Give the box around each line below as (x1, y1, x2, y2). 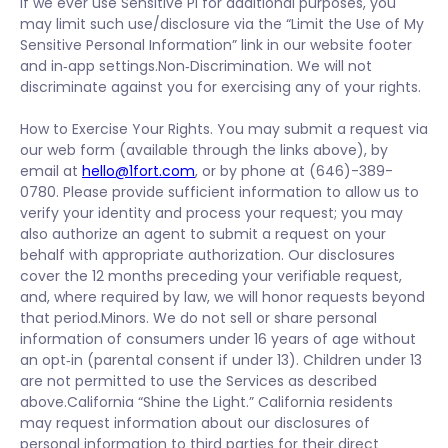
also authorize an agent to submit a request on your (20, 224, 386, 244)
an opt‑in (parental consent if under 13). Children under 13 (20, 350, 422, 370)
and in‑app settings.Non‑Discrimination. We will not (20, 56, 372, 76)
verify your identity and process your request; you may (20, 203, 403, 223)
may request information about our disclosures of (20, 413, 370, 433)
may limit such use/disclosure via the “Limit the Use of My (20, 14, 424, 34)
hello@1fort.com (82, 161, 195, 181)
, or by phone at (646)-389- (195, 161, 393, 181)
